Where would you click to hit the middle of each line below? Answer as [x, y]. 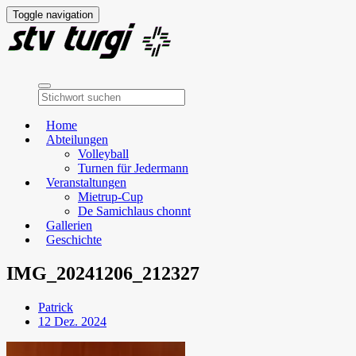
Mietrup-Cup [110, 197]
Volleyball [103, 154]
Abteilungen [77, 139]
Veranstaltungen [86, 182]
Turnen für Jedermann [133, 168]
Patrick [56, 307]
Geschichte [74, 240]
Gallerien [69, 225]
